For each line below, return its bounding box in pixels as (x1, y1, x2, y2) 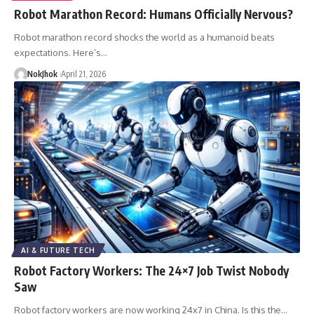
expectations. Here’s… (14, 46, 107, 58)
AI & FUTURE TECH (21, 245, 96, 254)
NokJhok (27, 68, 57, 79)
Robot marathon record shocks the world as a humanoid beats (14, 31, 275, 43)
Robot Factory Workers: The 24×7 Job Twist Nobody (14, 262, 289, 278)
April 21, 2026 (60, 68, 106, 79)
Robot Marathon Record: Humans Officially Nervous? (14, 6, 293, 22)
